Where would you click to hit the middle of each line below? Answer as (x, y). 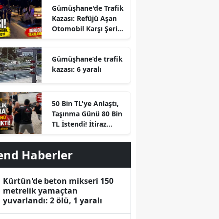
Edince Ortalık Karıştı (87, 134)
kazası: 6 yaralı (76, 69)
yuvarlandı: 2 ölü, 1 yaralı (53, 201)
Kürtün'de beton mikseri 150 (58, 181)
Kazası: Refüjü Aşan (84, 19)
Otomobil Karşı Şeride (88, 29)
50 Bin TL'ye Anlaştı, (85, 104)
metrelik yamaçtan (41, 191)
